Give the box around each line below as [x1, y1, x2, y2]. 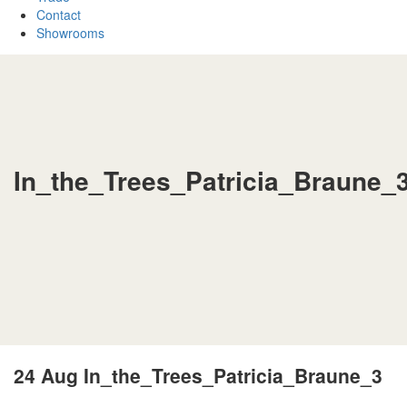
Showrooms [36, 24, 104, 43]
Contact [36, 5, 81, 25]
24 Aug [14, 361, 78, 389]
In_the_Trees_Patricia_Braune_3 [78, 361, 382, 389]
